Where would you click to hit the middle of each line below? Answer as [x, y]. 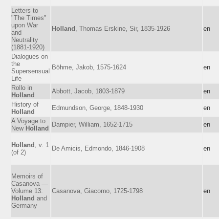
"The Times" [29, 18]
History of [25, 104]
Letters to [25, 10]
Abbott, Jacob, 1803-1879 [88, 91]
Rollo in [22, 88]
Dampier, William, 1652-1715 [92, 124]
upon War [25, 25]
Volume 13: [27, 191]
